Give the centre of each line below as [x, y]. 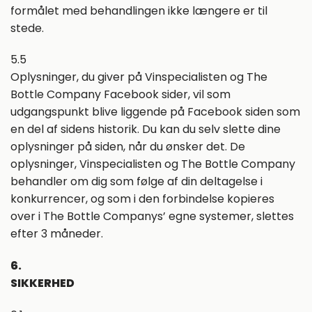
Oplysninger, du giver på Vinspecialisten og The [139, 77]
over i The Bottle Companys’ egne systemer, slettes [152, 217]
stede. [27, 28]
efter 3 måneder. [57, 234]
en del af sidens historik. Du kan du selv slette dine [146, 130]
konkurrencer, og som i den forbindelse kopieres [142, 199]
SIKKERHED [42, 283]
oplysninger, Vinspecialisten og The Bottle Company [153, 164]
